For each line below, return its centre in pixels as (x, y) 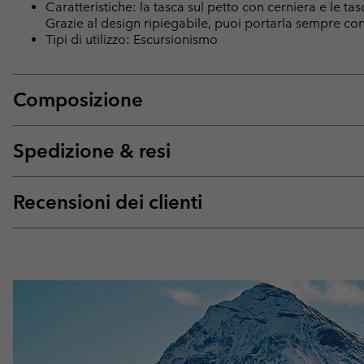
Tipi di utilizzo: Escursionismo (132, 39)
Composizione (78, 99)
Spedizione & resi (92, 150)
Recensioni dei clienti (108, 201)
